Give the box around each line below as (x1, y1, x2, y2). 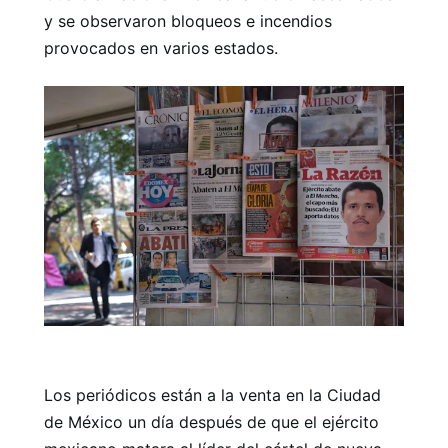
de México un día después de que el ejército (44, 411, 379, 432)
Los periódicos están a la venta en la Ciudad (44, 384, 381, 405)
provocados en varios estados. (44, 37, 278, 58)
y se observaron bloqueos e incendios (44, 10, 332, 31)
